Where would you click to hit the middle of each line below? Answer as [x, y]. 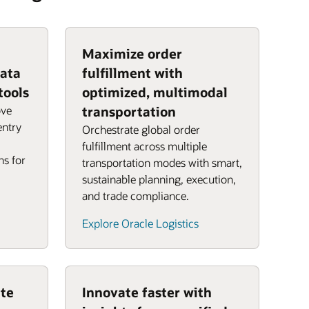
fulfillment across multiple [144, 146]
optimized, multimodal [155, 92]
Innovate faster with [147, 292]
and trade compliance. [136, 196]
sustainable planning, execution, [159, 179]
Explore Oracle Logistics [140, 223]
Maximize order [132, 53]
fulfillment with [132, 73]
